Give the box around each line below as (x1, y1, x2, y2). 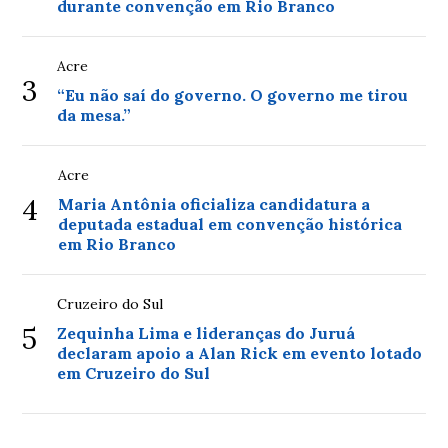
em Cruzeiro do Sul (57, 363, 211, 383)
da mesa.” (57, 105, 132, 125)
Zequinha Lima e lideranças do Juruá (57, 323, 356, 343)
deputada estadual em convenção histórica (58, 214, 403, 234)
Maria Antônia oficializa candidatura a (58, 194, 371, 214)
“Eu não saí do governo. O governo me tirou (57, 85, 409, 105)
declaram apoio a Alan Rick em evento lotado (57, 343, 423, 363)
